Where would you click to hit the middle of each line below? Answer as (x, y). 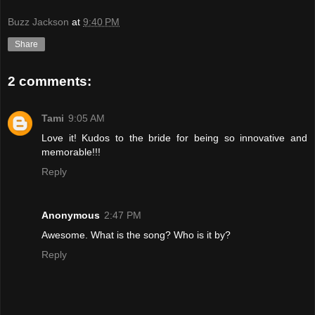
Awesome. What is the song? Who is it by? (136, 234)
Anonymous (71, 215)
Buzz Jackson (38, 22)
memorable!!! (71, 152)
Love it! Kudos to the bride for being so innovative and (174, 137)
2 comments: (50, 82)
